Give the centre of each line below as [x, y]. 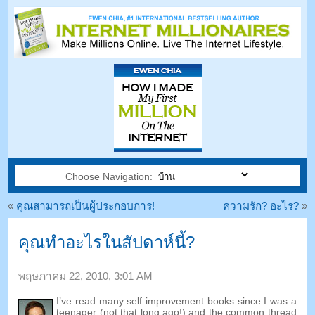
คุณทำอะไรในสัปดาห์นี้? [107, 243]
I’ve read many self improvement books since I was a [176, 301]
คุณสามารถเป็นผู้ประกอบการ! [86, 206]
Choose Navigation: [110, 177]
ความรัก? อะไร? [261, 206]
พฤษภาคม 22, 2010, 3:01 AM [86, 276]
